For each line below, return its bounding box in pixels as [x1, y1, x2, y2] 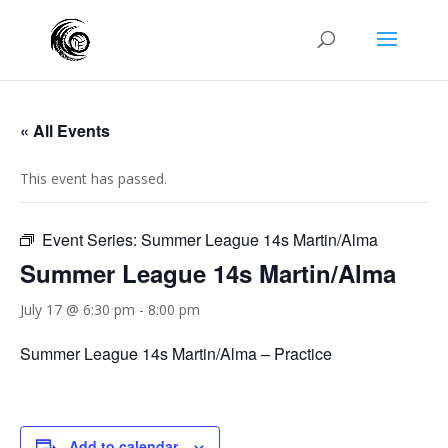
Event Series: [42, 228, 141, 251]
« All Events [20, 119, 110, 142]
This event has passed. [20, 169, 167, 188]
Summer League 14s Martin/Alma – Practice [20, 342, 332, 365]
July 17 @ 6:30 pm [20, 300, 135, 319]
